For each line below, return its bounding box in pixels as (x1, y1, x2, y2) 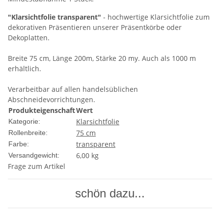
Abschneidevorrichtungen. (8, 95, 95, 105)
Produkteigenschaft (8, 106, 75, 115)
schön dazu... (75, 187, 145, 200)
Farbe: (8, 140, 29, 148)
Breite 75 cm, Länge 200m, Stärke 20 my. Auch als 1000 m (8, 54, 196, 63)
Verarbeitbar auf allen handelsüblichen (8, 84, 138, 94)
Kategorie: (8, 117, 40, 126)
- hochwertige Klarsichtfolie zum (101, 12, 210, 22)
